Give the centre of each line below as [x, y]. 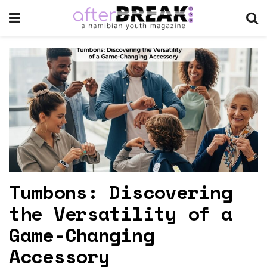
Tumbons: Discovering [121, 192]
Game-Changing [82, 235]
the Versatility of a [121, 213]
